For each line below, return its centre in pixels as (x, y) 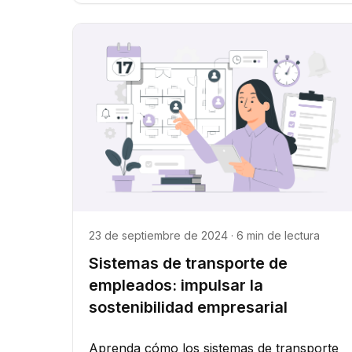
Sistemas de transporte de (188, 264)
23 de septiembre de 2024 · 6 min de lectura (204, 236)
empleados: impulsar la (176, 286)
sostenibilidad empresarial (188, 308)
